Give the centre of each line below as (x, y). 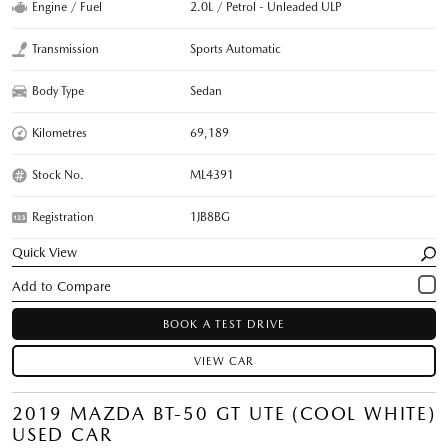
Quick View (45, 252)
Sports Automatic (236, 48)
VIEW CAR (224, 361)
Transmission (65, 48)
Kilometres (59, 132)
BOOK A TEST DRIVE (224, 324)
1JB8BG (210, 216)
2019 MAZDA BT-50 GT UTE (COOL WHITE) (224, 413)
